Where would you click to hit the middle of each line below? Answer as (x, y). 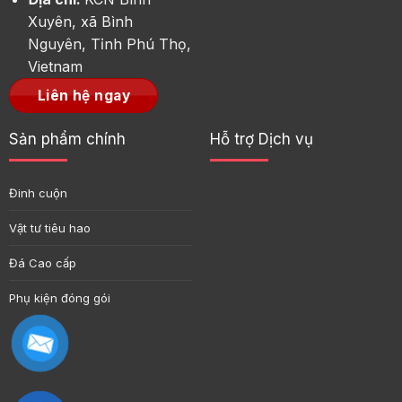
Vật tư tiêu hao (49, 228)
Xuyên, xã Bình (80, 22)
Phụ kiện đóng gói (59, 298)
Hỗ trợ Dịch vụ (261, 139)
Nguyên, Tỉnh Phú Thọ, (109, 44)
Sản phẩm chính (67, 139)
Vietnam (55, 67)
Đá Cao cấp (42, 263)
